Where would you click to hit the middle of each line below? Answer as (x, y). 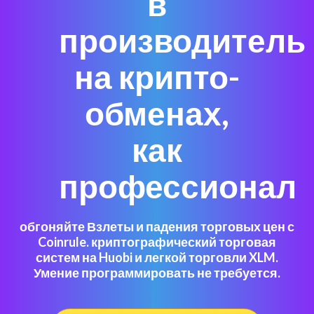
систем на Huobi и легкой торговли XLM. (157, 257)
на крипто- (157, 77)
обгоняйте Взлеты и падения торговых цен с (157, 226)
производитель (182, 40)
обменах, (157, 113)
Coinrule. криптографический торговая (157, 242)
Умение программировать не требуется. (157, 273)
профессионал (178, 186)
